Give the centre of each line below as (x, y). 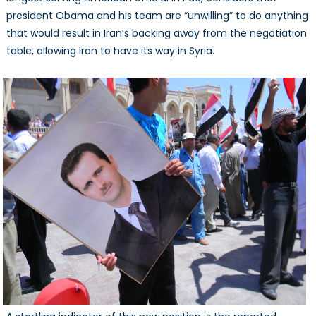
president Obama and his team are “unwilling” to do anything (157, 15)
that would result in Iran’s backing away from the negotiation (156, 33)
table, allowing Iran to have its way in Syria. (110, 50)
